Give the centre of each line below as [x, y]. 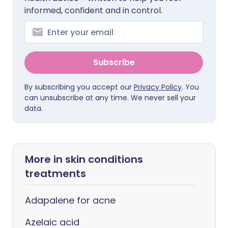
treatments [55, 174]
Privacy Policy [158, 87]
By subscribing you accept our [79, 87]
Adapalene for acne [70, 200]
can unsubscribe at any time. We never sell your [110, 98]
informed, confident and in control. [93, 10]
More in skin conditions [84, 159]
